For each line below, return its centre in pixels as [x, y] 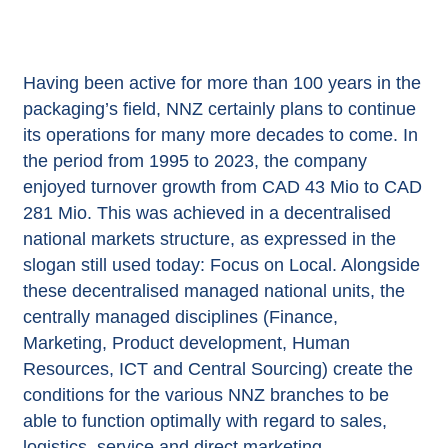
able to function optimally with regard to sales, [204, 420]
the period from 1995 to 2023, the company [194, 160]
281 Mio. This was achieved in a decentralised [206, 212]
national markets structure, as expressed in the [209, 238]
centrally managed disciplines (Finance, [180, 316]
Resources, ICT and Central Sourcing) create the [217, 368]
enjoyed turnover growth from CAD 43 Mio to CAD [222, 186]
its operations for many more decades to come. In [220, 134]
